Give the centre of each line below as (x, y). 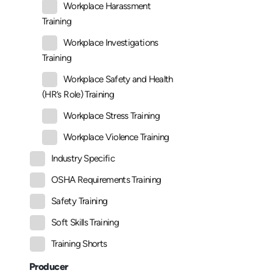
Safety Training (80, 201)
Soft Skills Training (85, 223)
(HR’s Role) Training (78, 95)
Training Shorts (79, 244)
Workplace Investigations (111, 43)
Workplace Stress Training (112, 116)
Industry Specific (83, 159)
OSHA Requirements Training (106, 180)
